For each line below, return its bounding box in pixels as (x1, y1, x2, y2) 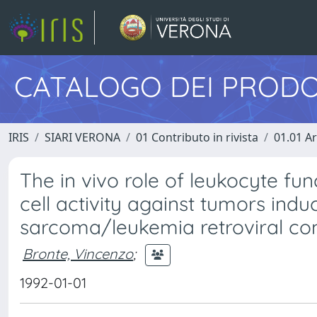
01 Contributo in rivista (136, 129, 258, 145)
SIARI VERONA (45, 129, 120, 145)
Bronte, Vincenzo (23, 244, 133, 263)
